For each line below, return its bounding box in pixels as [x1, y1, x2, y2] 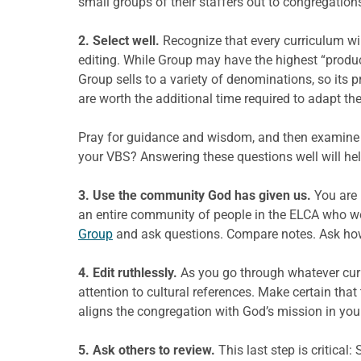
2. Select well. [78, 32, 160, 48]
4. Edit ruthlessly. [78, 264, 177, 280]
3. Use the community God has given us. [78, 187, 311, 203]
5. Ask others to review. [78, 342, 215, 358]
